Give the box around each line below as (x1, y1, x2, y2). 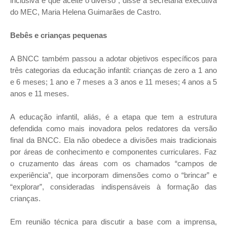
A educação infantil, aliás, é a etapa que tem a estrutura (10, 112, 217, 121)
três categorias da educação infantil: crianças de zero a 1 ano (10, 66, 217, 74)
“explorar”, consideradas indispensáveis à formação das (10, 182, 217, 191)
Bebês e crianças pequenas (10, 31, 107, 40)
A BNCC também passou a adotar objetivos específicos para (10, 54, 217, 63)
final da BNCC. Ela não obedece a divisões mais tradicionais (10, 136, 217, 144)
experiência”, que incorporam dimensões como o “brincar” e (10, 171, 217, 179)
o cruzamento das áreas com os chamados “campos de (10, 159, 217, 168)
